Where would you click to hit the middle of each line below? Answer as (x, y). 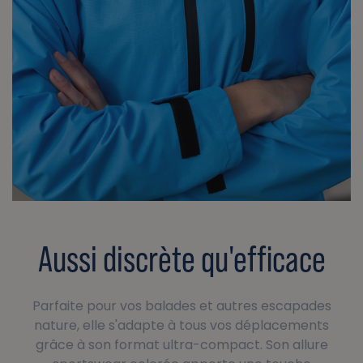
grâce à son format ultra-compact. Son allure (181, 345)
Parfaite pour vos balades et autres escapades (181, 306)
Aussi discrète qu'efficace (181, 259)
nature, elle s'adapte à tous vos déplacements (181, 326)
